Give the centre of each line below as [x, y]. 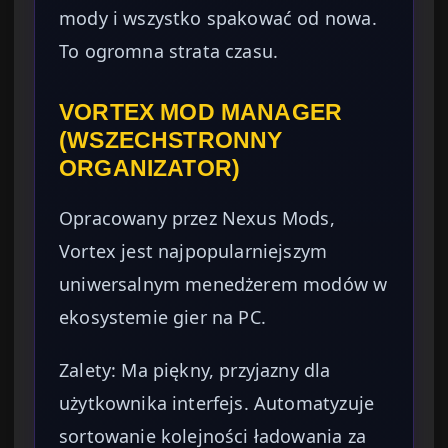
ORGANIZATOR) [150, 168]
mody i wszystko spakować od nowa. [218, 18]
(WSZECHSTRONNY [171, 140]
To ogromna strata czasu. [169, 51]
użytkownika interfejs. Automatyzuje [217, 403]
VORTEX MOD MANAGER [201, 112]
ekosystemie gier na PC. [162, 317]
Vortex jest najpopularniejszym [193, 251]
